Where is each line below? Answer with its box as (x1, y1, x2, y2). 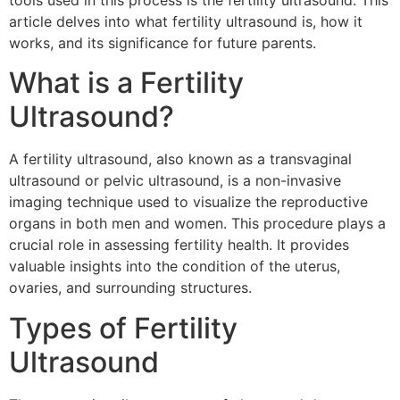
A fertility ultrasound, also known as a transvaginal (9, 150, 352, 169)
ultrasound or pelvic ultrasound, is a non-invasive (9, 171, 341, 190)
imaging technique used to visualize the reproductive (9, 193, 368, 212)
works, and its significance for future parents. (9, 34, 316, 52)
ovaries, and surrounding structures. (9, 279, 252, 297)
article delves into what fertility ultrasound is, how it (9, 12, 362, 30)
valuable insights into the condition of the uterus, (9, 257, 340, 276)
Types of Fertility (9, 310, 237, 346)
